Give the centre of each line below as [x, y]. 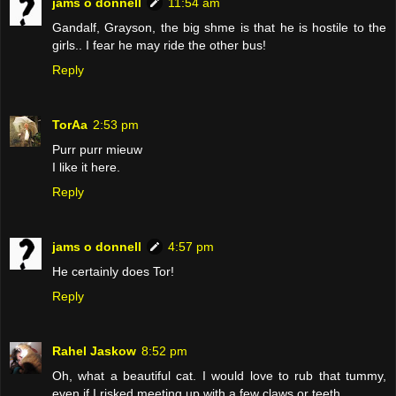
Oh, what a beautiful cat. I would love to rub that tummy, [219, 376]
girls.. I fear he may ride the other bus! [159, 46]
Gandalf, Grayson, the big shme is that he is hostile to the [219, 28]
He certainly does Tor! [113, 272]
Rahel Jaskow [94, 351]
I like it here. [86, 168]
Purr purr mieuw [97, 150]
